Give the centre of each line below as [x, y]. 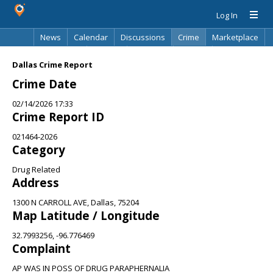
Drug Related [36, 169]
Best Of [107, 54]
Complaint [41, 248]
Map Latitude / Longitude [86, 215]
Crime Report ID [58, 117]
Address [36, 183]
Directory [150, 54]
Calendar [91, 37]
